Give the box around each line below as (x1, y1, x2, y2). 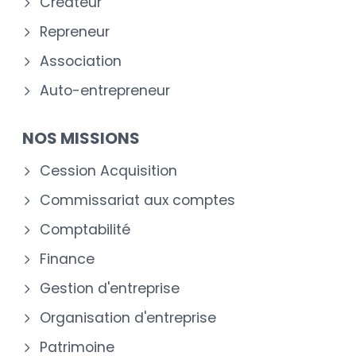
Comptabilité (40, 219, 130, 239)
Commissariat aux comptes (40, 190, 235, 210)
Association (40, 51, 122, 71)
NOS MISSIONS (22, 126, 140, 149)
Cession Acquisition (40, 161, 177, 180)
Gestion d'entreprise (40, 278, 180, 298)
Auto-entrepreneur (40, 80, 170, 100)
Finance (40, 249, 95, 269)
